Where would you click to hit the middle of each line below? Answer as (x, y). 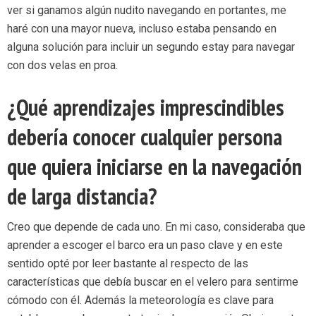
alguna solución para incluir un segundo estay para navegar (151, 47)
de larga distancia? (82, 196)
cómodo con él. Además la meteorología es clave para (140, 300)
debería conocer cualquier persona (145, 137)
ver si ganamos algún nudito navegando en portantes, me (147, 11)
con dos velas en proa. (62, 66)
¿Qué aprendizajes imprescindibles (146, 108)
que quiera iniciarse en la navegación (154, 167)
